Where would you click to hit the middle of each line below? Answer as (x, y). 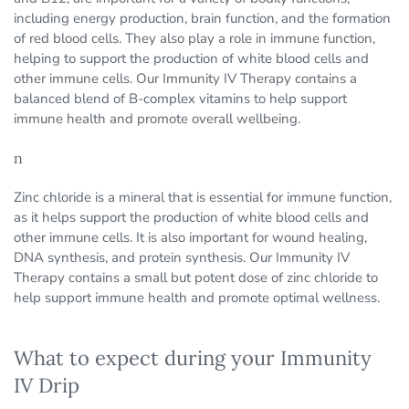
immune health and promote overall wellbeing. (157, 119)
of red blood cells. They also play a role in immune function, (194, 39)
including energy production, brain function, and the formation (202, 19)
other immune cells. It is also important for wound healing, (190, 238)
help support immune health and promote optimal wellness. (197, 298)
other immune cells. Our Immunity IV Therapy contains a (185, 79)
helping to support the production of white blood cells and (191, 59)
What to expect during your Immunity (193, 358)
